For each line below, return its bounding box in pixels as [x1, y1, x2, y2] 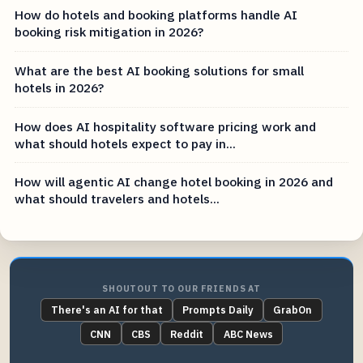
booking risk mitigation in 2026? [15, 23, 204, 41]
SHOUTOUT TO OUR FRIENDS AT [102, 283, 261, 295]
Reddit [170, 327, 204, 340]
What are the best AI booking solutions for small [15, 62, 305, 79]
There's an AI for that [50, 303, 163, 317]
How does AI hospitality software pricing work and [15, 117, 317, 135]
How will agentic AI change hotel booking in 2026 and [15, 173, 334, 190]
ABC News [223, 327, 273, 340]
